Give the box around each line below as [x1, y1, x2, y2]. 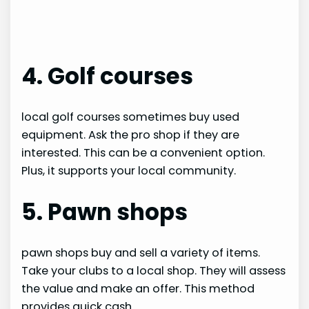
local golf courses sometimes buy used [21, 109, 240, 126]
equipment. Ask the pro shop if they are [21, 127, 240, 143]
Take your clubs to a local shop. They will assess [21, 263, 286, 279]
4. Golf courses [21, 60, 194, 92]
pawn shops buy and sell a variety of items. [21, 245, 261, 261]
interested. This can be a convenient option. [21, 145, 266, 161]
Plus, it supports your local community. [21, 163, 237, 179]
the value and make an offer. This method [21, 281, 255, 297]
